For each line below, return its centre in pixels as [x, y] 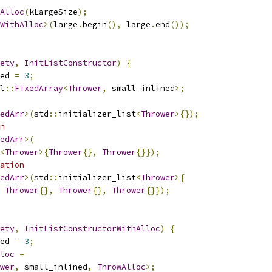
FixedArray [39, 88]
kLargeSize [53, 12]
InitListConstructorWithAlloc [92, 229]
